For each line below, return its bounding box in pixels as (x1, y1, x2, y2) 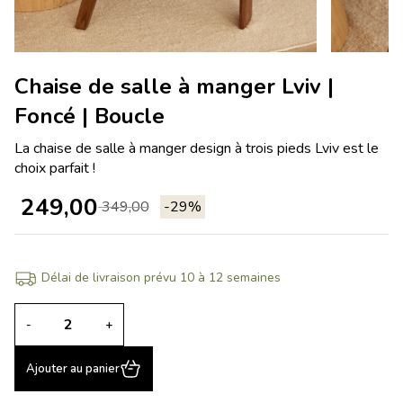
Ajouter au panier (26, 360, 120, 377)
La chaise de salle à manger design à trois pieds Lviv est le (14, 139, 379, 159)
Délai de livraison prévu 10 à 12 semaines (41, 268, 281, 286)
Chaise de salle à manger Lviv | (14, 72, 334, 102)
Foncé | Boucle (14, 102, 165, 131)
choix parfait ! (14, 158, 95, 179)
